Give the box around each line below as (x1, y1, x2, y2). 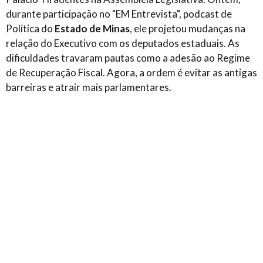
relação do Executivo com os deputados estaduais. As (6, 36, 240, 49)
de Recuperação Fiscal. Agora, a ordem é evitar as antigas (6, 66, 257, 79)
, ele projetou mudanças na (130, 22, 245, 35)
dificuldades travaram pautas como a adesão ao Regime (6, 51, 250, 64)
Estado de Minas (55, 22, 130, 35)
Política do (6, 22, 55, 35)
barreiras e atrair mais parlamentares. (6, 80, 171, 93)
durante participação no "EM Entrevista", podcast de (6, 7, 232, 20)
